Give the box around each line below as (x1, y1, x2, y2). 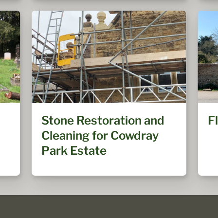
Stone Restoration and (41, 113, 165, 127)
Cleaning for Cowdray (41, 128, 159, 143)
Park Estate (41, 144, 107, 158)
